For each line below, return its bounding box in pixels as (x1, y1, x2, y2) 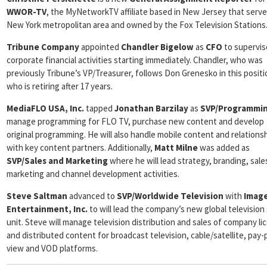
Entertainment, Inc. (7, 203, 88, 215)
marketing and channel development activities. (7, 168, 179, 179)
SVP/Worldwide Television (117, 190, 223, 201)
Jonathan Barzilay (114, 103, 188, 114)
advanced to (67, 190, 117, 201)
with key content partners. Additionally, (7, 142, 154, 153)
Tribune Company (7, 41, 79, 52)
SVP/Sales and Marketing (7, 155, 108, 166)
